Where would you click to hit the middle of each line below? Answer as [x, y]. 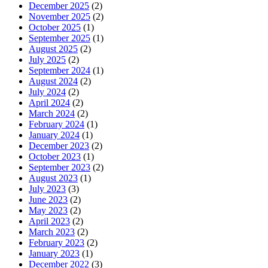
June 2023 [48, 199]
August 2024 [53, 81]
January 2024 [54, 135]
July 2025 [47, 59]
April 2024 [49, 102]
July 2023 [47, 188]
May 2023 [48, 210]
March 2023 [52, 232]
